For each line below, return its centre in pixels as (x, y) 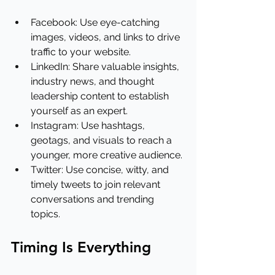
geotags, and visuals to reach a (103, 140)
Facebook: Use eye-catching (96, 22)
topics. (45, 214)
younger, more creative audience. (107, 155)
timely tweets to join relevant (97, 184)
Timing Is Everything (81, 247)
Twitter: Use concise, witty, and (101, 170)
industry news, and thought (94, 81)
